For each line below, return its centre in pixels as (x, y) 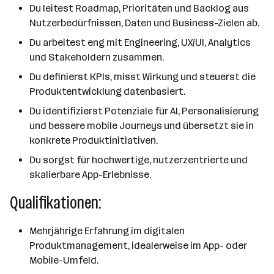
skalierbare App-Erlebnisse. (90, 175)
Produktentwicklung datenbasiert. (107, 91)
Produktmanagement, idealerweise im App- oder (138, 246)
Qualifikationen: (55, 203)
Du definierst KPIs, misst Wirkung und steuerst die (143, 77)
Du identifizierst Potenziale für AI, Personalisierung (144, 111)
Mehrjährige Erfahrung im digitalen (107, 231)
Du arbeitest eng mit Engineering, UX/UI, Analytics (140, 43)
